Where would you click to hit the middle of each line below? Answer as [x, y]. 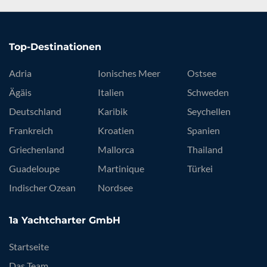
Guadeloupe [34, 169]
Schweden [208, 92]
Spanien [203, 131]
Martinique [121, 169]
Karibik [113, 111]
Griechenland [37, 150]
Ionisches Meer [129, 73]
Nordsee [116, 188]
